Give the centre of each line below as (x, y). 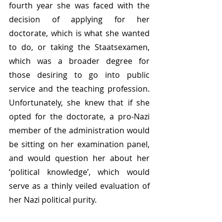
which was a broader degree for (79, 61)
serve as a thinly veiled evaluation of (79, 186)
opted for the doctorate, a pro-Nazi (79, 117)
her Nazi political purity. (54, 200)
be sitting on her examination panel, (79, 144)
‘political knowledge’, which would (79, 172)
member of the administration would (79, 131)
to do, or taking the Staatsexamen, (79, 47)
